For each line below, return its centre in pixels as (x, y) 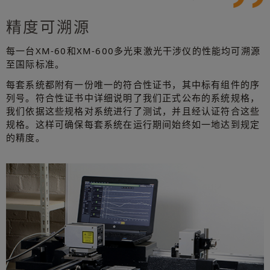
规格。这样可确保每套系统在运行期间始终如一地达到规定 (133, 124)
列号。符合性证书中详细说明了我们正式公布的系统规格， (133, 98)
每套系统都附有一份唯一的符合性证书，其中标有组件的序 (133, 85)
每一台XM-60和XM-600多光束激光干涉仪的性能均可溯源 (133, 51)
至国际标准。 (36, 64)
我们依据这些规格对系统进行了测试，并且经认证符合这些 (133, 111)
